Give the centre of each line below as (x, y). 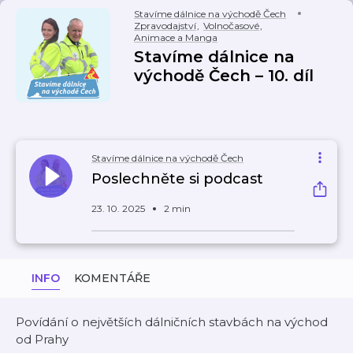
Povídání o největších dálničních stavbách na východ (172, 322)
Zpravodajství (165, 26)
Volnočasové (231, 26)
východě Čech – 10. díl (224, 76)
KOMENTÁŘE (112, 278)
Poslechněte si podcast (177, 179)
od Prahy (42, 339)
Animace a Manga (176, 37)
